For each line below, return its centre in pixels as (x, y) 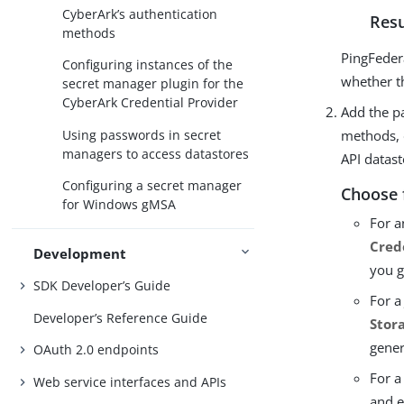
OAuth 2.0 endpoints (96, 350)
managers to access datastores (156, 153)
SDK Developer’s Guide (102, 286)
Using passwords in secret (142, 134)
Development (80, 253)
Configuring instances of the (148, 65)
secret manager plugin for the (153, 84)
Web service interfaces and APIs (130, 381)
